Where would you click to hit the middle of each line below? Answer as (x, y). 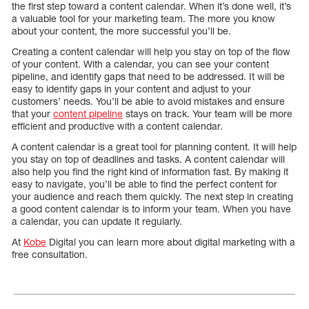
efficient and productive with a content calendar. (117, 126)
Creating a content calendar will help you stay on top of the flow (151, 52)
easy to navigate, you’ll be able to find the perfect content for (144, 184)
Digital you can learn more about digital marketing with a (171, 242)
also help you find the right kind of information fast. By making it (150, 172)
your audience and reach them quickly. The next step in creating (152, 197)
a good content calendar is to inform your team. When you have (151, 209)
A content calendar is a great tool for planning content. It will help (154, 147)
